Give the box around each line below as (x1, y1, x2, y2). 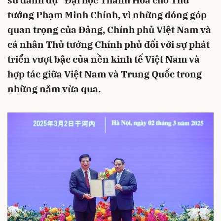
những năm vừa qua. (7, 83, 101, 95)
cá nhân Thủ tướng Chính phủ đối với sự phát (7, 38, 210, 50)
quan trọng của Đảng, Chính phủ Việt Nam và (7, 24, 211, 36)
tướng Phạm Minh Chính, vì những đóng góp (7, 9, 207, 21)
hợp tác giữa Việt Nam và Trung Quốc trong (7, 68, 202, 80)
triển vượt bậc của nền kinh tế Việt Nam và (7, 53, 200, 65)
